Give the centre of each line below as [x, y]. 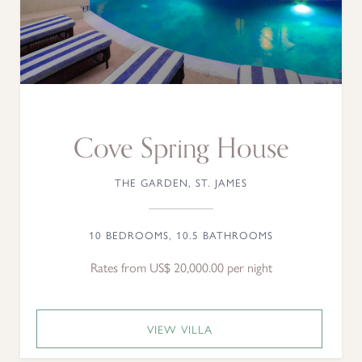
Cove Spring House [181, 149]
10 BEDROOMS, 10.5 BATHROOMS [181, 235]
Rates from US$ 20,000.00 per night [181, 267]
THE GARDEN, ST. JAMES [181, 182]
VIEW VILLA [179, 329]
